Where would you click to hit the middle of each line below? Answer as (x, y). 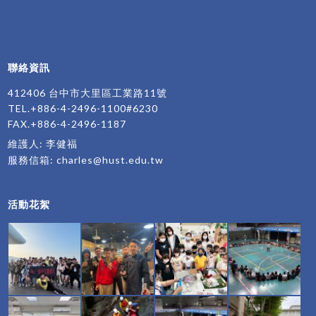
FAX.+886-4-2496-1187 (67, 124)
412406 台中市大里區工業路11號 (88, 93)
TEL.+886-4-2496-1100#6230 (83, 109)
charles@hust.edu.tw (110, 160)
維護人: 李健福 (43, 144)
